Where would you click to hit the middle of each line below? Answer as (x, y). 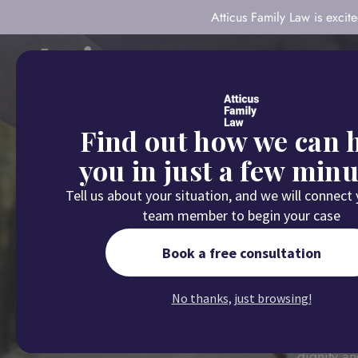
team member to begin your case (241, 215)
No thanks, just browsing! (241, 298)
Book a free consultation (241, 253)
